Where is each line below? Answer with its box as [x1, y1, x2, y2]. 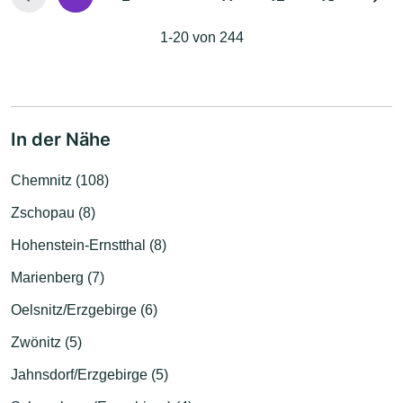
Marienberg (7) [11, 269, 104, 285]
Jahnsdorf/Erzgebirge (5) [11, 366, 168, 382]
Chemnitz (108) [11, 172, 109, 188]
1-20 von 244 [159, 29, 244, 45]
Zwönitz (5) [11, 334, 82, 350]
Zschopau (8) [11, 204, 95, 220]
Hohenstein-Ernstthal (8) [11, 237, 166, 253]
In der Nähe [11, 128, 111, 150]
